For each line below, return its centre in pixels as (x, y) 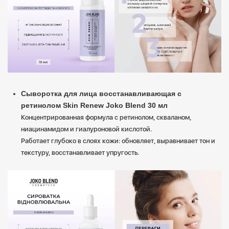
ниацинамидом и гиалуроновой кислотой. (86, 129)
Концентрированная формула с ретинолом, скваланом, (106, 117)
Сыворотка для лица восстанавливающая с (101, 93)
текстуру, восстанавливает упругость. (80, 152)
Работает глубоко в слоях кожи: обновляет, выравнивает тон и (118, 141)
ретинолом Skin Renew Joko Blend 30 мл (94, 105)
